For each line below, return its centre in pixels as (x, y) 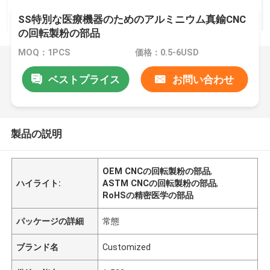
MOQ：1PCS (45, 53)
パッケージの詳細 (50, 221)
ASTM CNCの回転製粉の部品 (160, 183)
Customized (127, 247)
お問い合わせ (203, 79)
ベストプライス (84, 79)
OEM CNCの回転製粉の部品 (157, 171)
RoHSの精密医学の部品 (148, 195)
